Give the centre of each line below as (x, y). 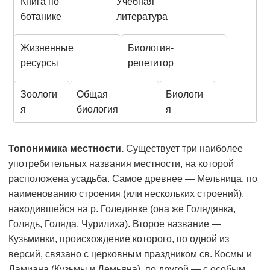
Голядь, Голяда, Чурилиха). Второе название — (115, 224)
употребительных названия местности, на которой (121, 164)
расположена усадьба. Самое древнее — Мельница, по (133, 179)
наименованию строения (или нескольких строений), (126, 194)
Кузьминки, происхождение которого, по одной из (119, 239)
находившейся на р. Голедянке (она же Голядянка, (122, 209)
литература (142, 17)
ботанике (41, 17)
